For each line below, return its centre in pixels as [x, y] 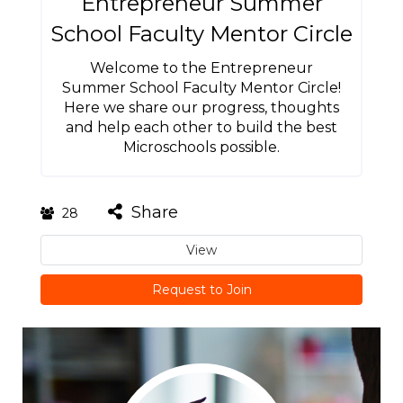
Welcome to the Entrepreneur [201, 68]
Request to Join [201, 290]
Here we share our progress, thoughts [201, 107]
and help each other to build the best [201, 127]
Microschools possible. [201, 147]
